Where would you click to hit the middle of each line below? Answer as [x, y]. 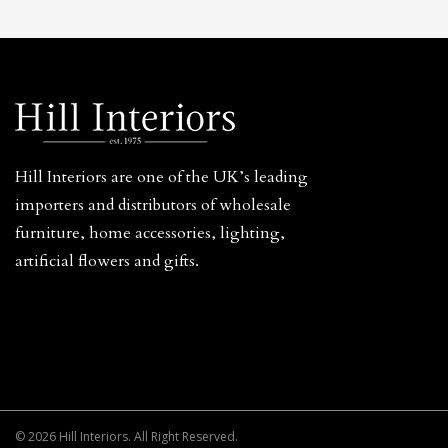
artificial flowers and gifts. [107, 261]
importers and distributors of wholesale [153, 205]
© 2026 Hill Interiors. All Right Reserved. [126, 436]
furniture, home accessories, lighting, [150, 233]
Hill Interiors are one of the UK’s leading [161, 177]
